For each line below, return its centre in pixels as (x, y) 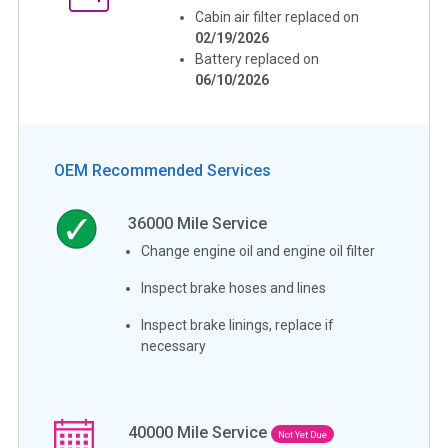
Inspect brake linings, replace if (238, 324)
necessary (174, 345)
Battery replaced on (257, 58)
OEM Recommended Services (162, 170)
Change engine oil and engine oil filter (258, 250)
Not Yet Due (303, 434)
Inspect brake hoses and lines (234, 287)
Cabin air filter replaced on (277, 16)
